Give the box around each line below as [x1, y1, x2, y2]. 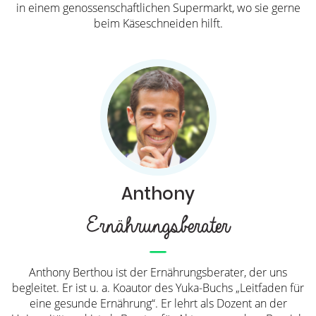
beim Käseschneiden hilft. [93, 15, 223, 31]
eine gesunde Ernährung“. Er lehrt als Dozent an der [29, 296, 287, 312]
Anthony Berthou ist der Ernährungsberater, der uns [29, 265, 287, 281]
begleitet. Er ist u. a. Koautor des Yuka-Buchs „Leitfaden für [12, 280, 304, 296]
